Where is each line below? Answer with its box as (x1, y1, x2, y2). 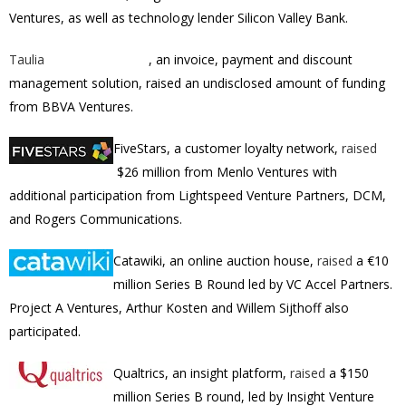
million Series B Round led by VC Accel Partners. (113, 275, 392, 293)
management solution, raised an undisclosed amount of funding (9, 74, 385, 92)
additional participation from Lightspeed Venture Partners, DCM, (9, 187, 386, 204)
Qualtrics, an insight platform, (113, 364, 290, 382)
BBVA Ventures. (42, 98, 133, 115)
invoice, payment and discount (174, 51, 353, 68)
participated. (9, 323, 81, 340)
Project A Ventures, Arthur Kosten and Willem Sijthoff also (9, 299, 349, 316)
